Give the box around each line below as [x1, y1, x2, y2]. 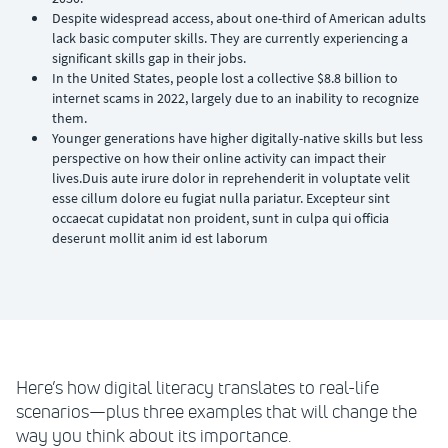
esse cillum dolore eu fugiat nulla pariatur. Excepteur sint [52, 189, 390, 207]
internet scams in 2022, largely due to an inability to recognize [52, 89, 419, 107]
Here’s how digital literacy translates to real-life [16, 377, 379, 399]
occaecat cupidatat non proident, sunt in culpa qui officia [52, 209, 389, 227]
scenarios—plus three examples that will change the [16, 401, 417, 423]
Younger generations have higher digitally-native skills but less [52, 129, 423, 147]
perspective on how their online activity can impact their [52, 149, 386, 167]
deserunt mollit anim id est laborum [52, 229, 268, 247]
